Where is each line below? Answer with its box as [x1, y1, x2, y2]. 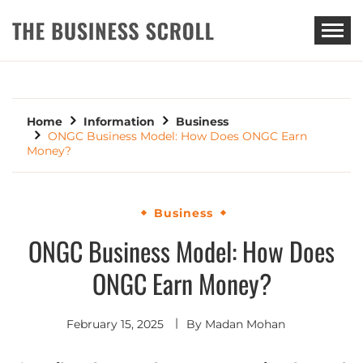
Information [83, 114, 155, 129]
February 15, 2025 [66, 317, 164, 332]
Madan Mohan [205, 317, 285, 332]
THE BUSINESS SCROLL [12, 45, 311, 88]
